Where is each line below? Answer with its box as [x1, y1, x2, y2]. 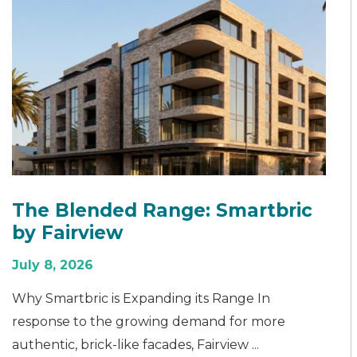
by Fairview [12, 221, 124, 244]
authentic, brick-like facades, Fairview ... [12, 336, 259, 352]
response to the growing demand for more [12, 313, 285, 329]
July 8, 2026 [12, 257, 93, 273]
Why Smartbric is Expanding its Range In [12, 290, 270, 306]
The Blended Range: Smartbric [12, 198, 312, 222]
